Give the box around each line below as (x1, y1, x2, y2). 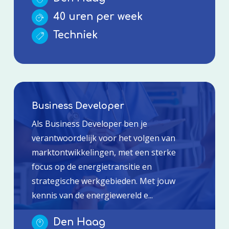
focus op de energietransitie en (31, 161, 152, 172)
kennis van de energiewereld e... (31, 189, 153, 201)
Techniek (50, 29, 98, 40)
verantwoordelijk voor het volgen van (31, 132, 175, 144)
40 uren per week (50, 11, 143, 22)
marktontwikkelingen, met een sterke (31, 146, 176, 158)
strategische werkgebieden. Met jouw (31, 175, 175, 187)
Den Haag (50, 216, 105, 227)
